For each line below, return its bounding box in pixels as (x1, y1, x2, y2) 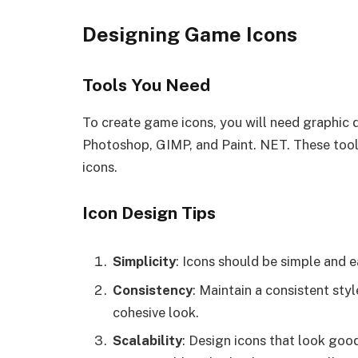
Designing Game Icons (82, 22, 297, 46)
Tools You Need (82, 74, 210, 95)
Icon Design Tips (82, 203, 216, 224)
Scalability (113, 332, 182, 348)
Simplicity (113, 253, 176, 270)
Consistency (113, 281, 193, 298)
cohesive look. (113, 304, 199, 320)
